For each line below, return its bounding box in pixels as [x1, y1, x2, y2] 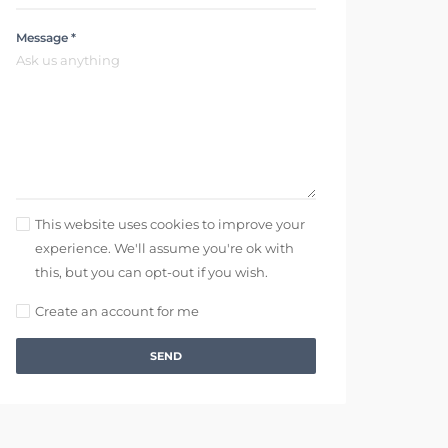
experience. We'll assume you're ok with [35, 239, 294, 256]
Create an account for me [35, 302, 199, 319]
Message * [16, 29, 76, 45]
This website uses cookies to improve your [35, 215, 305, 232]
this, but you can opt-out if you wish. [35, 263, 268, 280]
